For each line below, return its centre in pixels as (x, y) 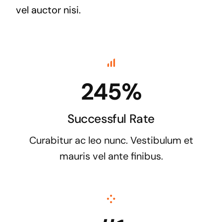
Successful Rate (111, 119)
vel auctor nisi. (48, 10)
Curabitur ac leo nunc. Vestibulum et (111, 140)
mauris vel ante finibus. (111, 156)
